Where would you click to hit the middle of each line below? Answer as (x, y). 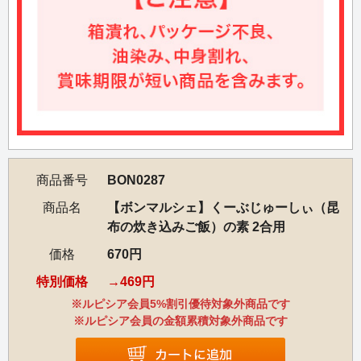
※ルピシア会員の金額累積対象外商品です (180, 321)
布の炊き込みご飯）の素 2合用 (196, 227)
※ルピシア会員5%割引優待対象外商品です (180, 304)
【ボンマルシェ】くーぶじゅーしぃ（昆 (223, 208)
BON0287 (136, 180)
